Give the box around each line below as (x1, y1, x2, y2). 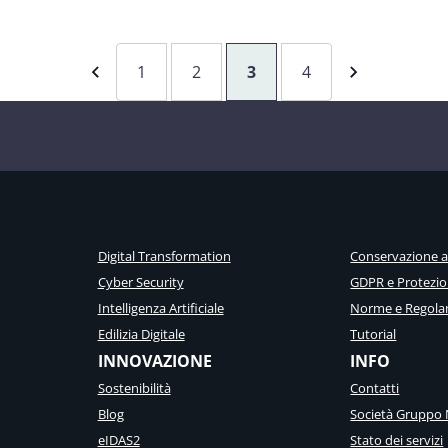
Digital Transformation (97, 247, 231, 265)
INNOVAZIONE (97, 350, 212, 372)
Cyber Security (97, 273, 184, 291)
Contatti (350, 379, 400, 397)
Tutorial (350, 325, 397, 343)
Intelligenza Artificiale (97, 299, 224, 317)
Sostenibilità (97, 379, 171, 397)
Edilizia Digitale (97, 325, 185, 343)
